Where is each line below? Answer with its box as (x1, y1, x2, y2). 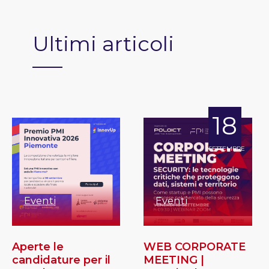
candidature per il (11, 253, 110, 267)
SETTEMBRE (208, 144, 246, 153)
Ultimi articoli (32, 31, 174, 56)
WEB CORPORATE (144, 240, 246, 254)
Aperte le (11, 240, 64, 254)
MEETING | (144, 253, 205, 267)
